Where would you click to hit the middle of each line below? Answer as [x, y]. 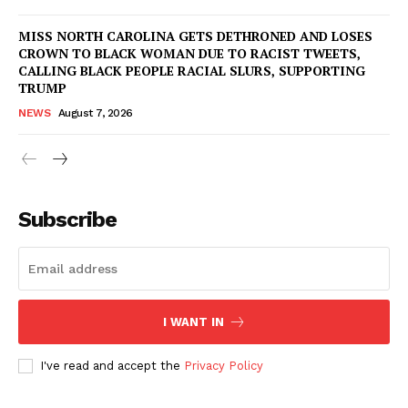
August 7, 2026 [95, 112]
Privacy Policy [224, 365]
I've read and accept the [112, 365]
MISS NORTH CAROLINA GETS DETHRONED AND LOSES [195, 36]
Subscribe [67, 219]
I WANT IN [193, 321]
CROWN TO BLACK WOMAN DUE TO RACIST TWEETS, [189, 53]
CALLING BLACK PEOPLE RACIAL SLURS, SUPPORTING [192, 70]
